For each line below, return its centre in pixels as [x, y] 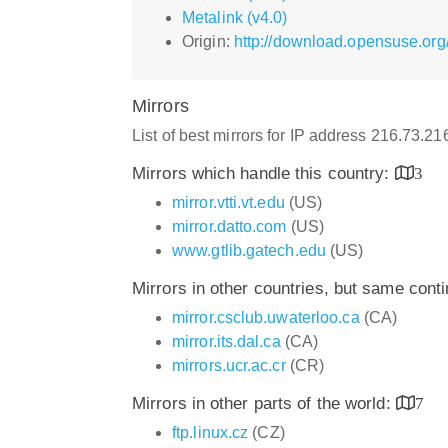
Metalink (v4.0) [235, 17]
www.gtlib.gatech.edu [249, 250]
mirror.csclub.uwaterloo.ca [266, 317]
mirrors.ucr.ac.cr [229, 365]
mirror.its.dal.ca [226, 341]
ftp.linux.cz [210, 432]
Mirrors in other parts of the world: [264, 403]
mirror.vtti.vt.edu [228, 202]
